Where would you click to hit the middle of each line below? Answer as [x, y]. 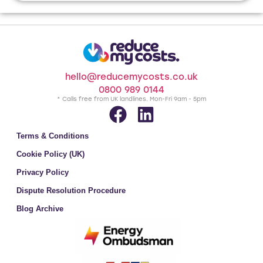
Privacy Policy [43, 173]
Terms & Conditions [53, 136]
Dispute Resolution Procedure [71, 191]
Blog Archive [40, 209]
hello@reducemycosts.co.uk [131, 77]
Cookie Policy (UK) [50, 154]
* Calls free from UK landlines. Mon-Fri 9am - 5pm [131, 99]
